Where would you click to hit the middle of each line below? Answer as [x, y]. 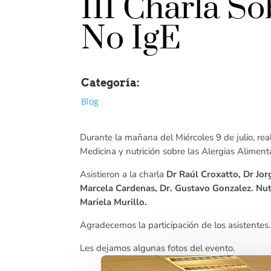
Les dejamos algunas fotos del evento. [157, 248]
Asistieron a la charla [122, 175]
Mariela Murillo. [113, 202]
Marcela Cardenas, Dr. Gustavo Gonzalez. [168, 188]
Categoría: [111, 83]
